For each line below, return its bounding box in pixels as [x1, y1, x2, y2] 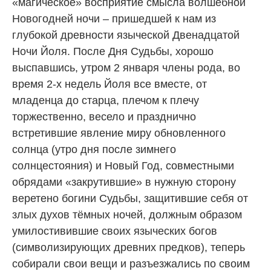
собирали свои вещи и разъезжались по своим [12, 257, 250, 270]
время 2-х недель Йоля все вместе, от [12, 77, 207, 90]
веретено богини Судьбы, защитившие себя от [12, 192, 248, 204]
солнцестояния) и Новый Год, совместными [12, 159, 234, 172]
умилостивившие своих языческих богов [12, 224, 217, 237]
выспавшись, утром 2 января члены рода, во [12, 61, 240, 74]
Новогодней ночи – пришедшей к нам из [12, 12, 216, 25]
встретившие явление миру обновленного [12, 126, 226, 139]
